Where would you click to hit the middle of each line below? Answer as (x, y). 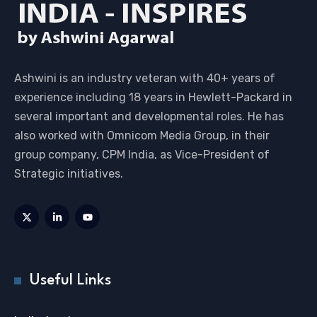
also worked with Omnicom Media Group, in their (142, 136)
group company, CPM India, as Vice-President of (142, 155)
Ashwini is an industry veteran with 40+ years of (145, 78)
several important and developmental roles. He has (149, 116)
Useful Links (70, 281)
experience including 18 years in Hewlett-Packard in (153, 97)
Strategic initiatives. (69, 174)
